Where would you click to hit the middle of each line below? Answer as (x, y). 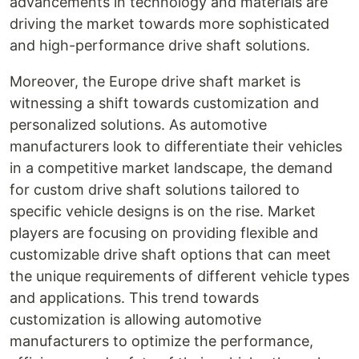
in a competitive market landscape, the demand (171, 168)
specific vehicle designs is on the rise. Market (163, 211)
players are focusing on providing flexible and (164, 233)
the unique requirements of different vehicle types (179, 276)
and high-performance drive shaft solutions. (160, 45)
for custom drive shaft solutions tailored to (155, 190)
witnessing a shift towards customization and (164, 103)
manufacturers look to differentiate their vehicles (176, 146)
